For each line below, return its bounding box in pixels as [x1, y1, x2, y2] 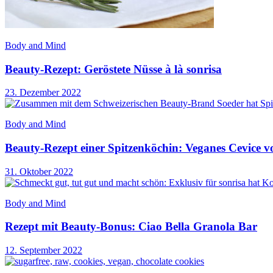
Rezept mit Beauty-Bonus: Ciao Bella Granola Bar [5, 220, 257, 233]
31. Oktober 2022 [5, 166, 73, 177]
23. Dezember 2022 [5, 87, 81, 98]
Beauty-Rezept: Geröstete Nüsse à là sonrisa [5, 62, 222, 76]
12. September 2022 [5, 245, 82, 256]
